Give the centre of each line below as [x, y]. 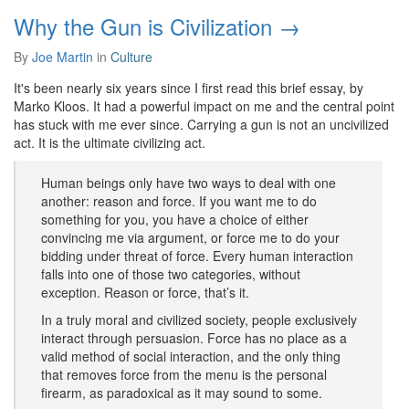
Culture [131, 57]
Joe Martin [63, 57]
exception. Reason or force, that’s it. [145, 292]
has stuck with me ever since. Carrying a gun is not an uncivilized [201, 124]
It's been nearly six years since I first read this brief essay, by [189, 88]
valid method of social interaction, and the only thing [191, 356]
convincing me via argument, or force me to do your [190, 237]
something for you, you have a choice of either [175, 219]
